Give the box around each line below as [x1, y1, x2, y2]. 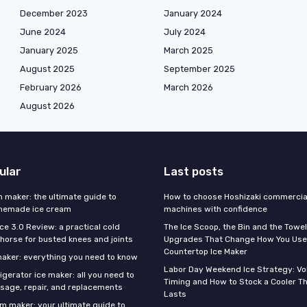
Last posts [164, 164, 223, 179]
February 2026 [20, 82, 82, 93]
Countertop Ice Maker [164, 247, 247, 257]
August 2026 [20, 101, 75, 112]
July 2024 [164, 27, 206, 38]
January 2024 [164, 8, 222, 19]
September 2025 [164, 64, 235, 75]
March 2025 [164, 45, 213, 56]
